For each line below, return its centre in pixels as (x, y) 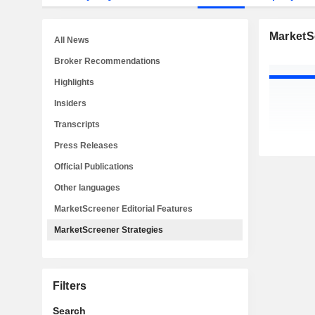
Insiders (70, 103)
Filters (70, 286)
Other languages (87, 188)
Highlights (74, 82)
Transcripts (77, 124)
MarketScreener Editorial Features (123, 209)
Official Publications (94, 167)
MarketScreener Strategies (109, 230)
